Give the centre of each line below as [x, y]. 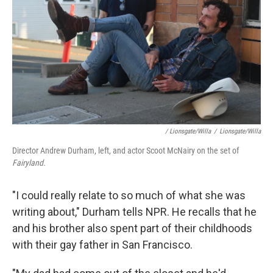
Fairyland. [29, 163]
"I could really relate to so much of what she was [129, 195]
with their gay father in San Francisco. [102, 245]
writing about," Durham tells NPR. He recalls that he [134, 212]
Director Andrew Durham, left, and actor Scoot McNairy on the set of [126, 151]
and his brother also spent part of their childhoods [132, 228]
